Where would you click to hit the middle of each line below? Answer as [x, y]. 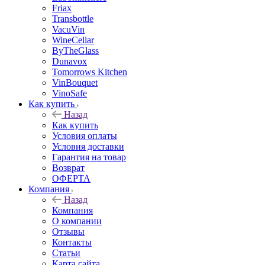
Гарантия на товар [89, 157]
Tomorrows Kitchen [90, 72]
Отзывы [68, 231]
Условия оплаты [85, 135]
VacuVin [68, 29]
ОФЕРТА [71, 178]
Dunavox [70, 61]
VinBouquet [75, 82]
